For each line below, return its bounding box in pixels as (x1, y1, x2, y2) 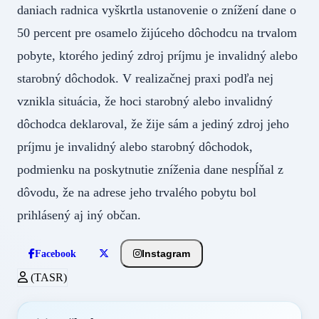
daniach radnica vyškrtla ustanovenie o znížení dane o (17, 2, 296, 17)
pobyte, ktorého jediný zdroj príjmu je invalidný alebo (17, 48, 298, 63)
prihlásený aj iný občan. (17, 207, 141, 222)
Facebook (35, 248, 76, 259)
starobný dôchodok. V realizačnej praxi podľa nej (17, 70, 273, 85)
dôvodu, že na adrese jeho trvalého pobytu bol (17, 184, 256, 199)
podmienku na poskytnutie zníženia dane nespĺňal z (17, 162, 283, 177)
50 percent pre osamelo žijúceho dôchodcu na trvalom (17, 25, 297, 40)
